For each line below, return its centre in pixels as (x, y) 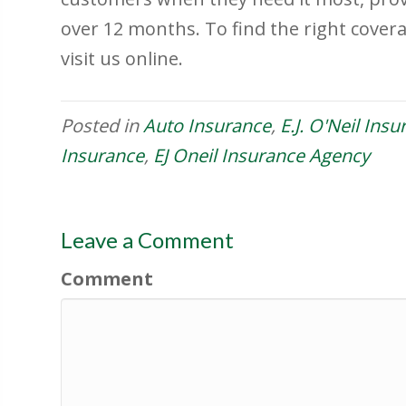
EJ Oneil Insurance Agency (262, 156)
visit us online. (122, 59)
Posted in (102, 126)
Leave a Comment (148, 240)
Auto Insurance (208, 126)
